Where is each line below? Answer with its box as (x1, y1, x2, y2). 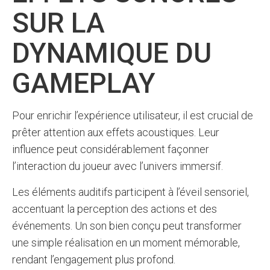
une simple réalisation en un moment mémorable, (12, 236, 240, 249)
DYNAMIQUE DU (12, 37, 212, 69)
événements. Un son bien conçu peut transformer (12, 219, 242, 232)
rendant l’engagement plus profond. (12, 253, 175, 266)
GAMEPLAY (12, 67, 155, 99)
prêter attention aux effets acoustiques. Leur (12, 126, 219, 139)
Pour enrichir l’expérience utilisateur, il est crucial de (12, 109, 253, 122)
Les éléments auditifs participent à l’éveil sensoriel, (12, 186, 249, 198)
